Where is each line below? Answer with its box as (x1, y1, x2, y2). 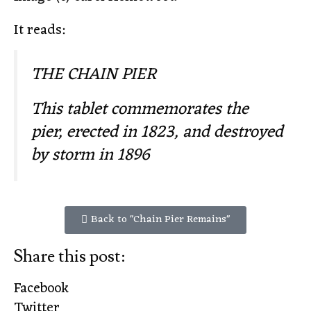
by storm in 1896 (31, 140, 150, 170)
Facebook (14, 276, 69, 301)
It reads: (14, 18, 65, 43)
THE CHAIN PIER (31, 60, 156, 90)
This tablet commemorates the (31, 94, 249, 124)
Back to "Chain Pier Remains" (91, 210, 230, 229)
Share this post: (14, 244, 125, 268)
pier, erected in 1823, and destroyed (31, 117, 283, 147)
